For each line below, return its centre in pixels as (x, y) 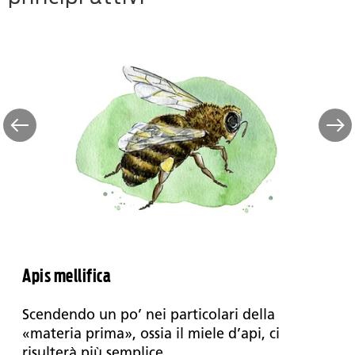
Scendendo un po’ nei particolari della (149, 315)
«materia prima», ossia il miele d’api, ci (151, 334)
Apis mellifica (67, 275)
